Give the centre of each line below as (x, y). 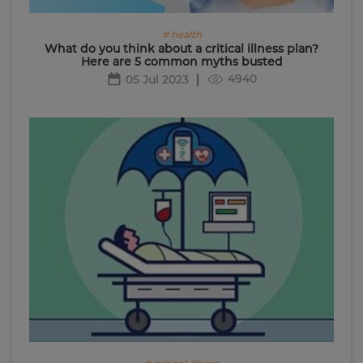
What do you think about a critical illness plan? (181, 48)
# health (181, 34)
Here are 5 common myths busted (181, 61)
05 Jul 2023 (157, 79)
